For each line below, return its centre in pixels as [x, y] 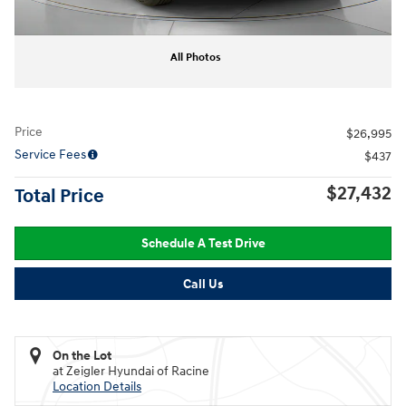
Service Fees [50, 155]
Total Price [59, 197]
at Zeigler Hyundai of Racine [131, 372]
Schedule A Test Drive [203, 243]
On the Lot [82, 356]
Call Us [203, 284]
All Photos [196, 58]
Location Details [97, 387]
